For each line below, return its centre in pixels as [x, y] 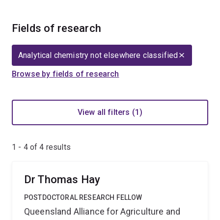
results [57, 147]
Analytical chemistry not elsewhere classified [98, 55]
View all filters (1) [110, 112]
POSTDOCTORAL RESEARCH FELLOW [83, 197]
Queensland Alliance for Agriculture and [102, 211]
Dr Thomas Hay [62, 179]
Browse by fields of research [66, 74]
